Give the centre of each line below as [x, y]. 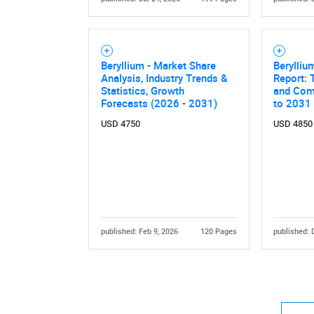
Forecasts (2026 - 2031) [159, 103]
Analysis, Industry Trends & [164, 77]
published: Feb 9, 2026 [139, 231]
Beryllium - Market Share [158, 65]
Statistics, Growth [142, 90]
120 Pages [219, 231]
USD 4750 [120, 123]
